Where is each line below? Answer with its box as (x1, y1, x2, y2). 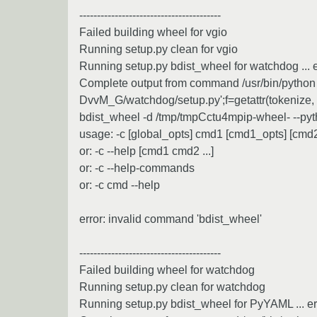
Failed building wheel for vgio (79, 25, 227, 38)
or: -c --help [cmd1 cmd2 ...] (79, 144, 214, 157)
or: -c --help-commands (79, 161, 195, 174)
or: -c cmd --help (79, 178, 160, 191)
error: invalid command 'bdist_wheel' (79, 212, 262, 225)
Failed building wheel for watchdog (79, 263, 255, 276)
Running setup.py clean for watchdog (79, 280, 265, 293)
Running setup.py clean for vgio (79, 42, 238, 55)
